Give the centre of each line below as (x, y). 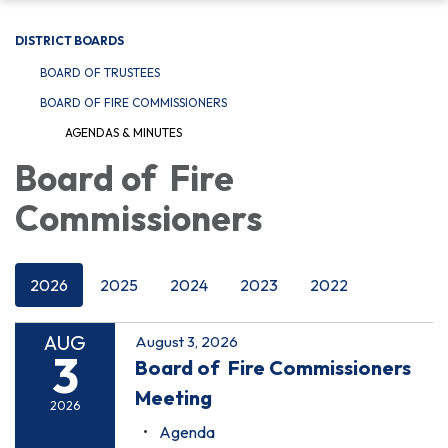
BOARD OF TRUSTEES (100, 72)
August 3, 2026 (186, 341)
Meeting (173, 397)
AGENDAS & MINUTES (123, 132)
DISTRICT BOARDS (69, 40)
